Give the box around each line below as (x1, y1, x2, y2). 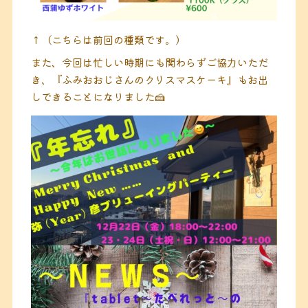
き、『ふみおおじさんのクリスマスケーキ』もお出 (30, 71, 268, 87)
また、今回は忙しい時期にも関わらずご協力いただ (30, 54, 268, 70)
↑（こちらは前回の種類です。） (30, 32, 186, 47)
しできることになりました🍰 (30, 89, 165, 104)
